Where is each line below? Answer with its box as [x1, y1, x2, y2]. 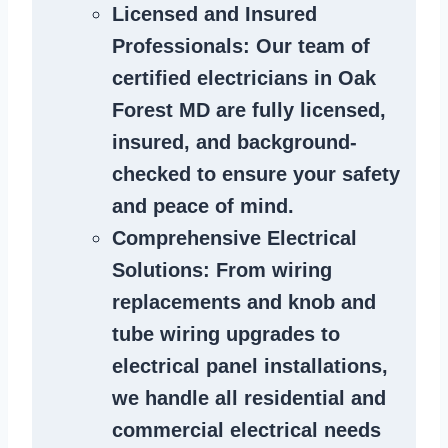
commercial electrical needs [112, 419, 381, 442]
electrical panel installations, [112, 355, 388, 378]
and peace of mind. [112, 195, 294, 218]
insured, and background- [112, 131, 357, 154]
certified [112, 67, 197, 90]
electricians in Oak [197, 67, 376, 90]
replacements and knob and [112, 291, 376, 314]
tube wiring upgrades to [112, 323, 340, 346]
